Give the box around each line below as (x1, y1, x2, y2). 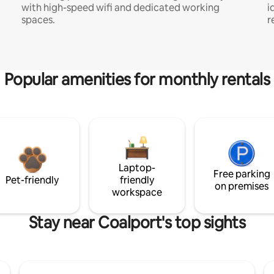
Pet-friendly (6, 173, 59, 187)
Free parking (213, 167, 270, 180)
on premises (215, 179, 269, 193)
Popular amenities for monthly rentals (4, 68, 270, 90)
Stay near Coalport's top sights (28, 212, 246, 233)
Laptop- (118, 161, 155, 174)
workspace (111, 185, 162, 199)
